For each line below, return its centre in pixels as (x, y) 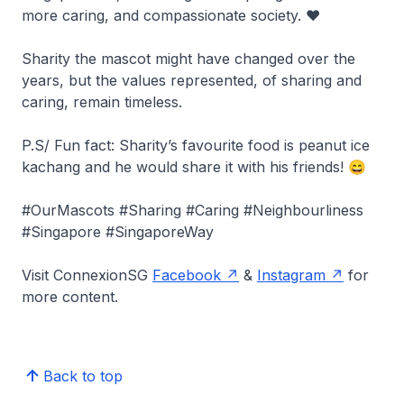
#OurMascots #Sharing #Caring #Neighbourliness (193, 210)
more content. (70, 296)
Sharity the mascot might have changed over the (188, 58)
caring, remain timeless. (102, 101)
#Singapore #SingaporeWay (118, 231)
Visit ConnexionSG (87, 275)
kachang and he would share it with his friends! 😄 (194, 166)
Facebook (187, 275)
